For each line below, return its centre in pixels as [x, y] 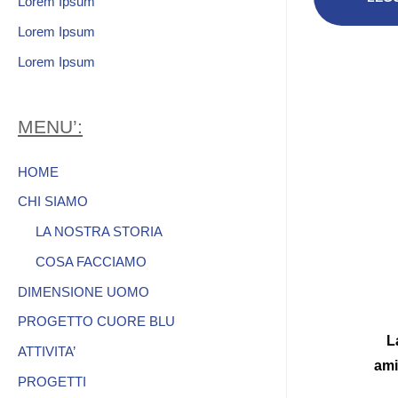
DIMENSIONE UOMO [84, 291]
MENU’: [50, 126]
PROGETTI [52, 381]
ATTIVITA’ [47, 351]
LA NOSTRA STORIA [99, 231]
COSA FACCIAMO [91, 261]
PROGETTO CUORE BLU [96, 322]
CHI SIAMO [53, 202]
